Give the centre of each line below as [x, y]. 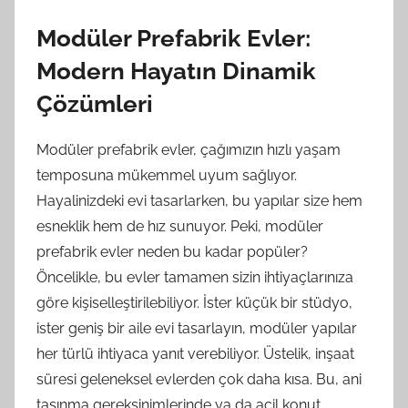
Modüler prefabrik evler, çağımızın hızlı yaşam [189, 150]
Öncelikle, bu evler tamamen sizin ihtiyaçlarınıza [195, 277]
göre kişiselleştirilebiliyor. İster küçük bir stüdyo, [194, 303]
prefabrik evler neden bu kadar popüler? [172, 252]
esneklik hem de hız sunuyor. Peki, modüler [180, 226]
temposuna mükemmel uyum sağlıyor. [167, 175]
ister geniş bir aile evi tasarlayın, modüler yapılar [197, 328]
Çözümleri [95, 103]
